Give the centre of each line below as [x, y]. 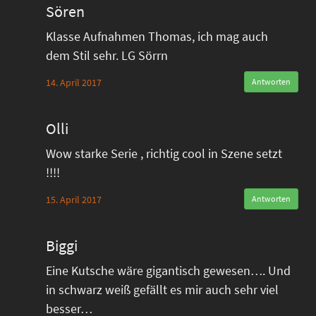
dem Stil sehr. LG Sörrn [107, 56]
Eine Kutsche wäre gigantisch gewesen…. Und [168, 271]
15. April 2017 [74, 200]
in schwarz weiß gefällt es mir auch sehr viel [162, 290]
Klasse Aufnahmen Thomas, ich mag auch [157, 37]
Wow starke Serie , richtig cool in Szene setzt [164, 154]
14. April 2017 [74, 83]
